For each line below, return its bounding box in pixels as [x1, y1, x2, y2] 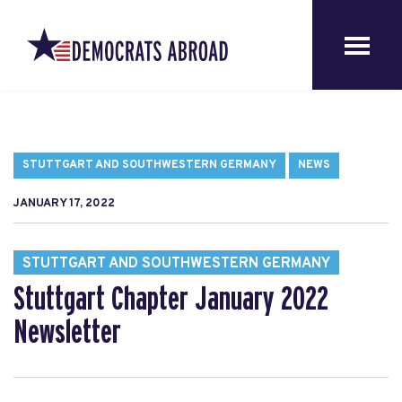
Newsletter [13, 316, 121, 350]
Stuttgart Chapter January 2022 [13, 283, 328, 317]
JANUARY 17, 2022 [13, 197, 115, 211]
